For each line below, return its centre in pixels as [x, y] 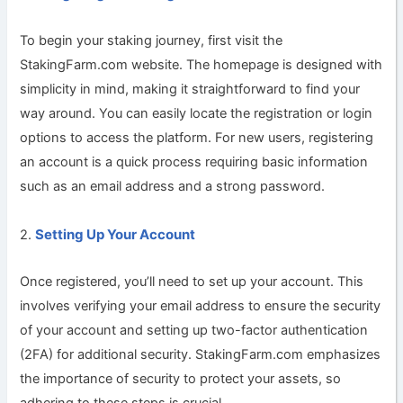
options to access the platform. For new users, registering [197, 138]
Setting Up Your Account [116, 234]
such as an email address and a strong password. [173, 187]
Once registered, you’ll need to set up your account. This [192, 282]
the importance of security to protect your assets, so [181, 379]
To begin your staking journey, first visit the [152, 41]
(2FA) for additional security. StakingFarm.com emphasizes [201, 355]
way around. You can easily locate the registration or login [197, 114]
